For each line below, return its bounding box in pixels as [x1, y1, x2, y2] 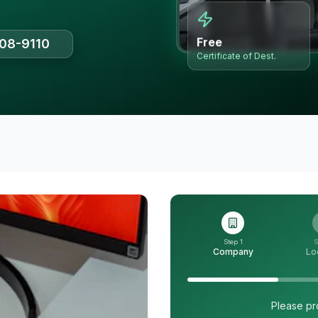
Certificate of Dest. [197, 50, 276, 62]
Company [212, 246, 253, 257]
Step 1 [223, 238, 243, 246]
